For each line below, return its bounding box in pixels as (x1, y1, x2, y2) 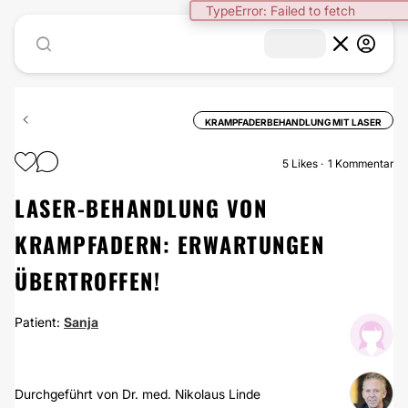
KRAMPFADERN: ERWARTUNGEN (15, 228, 324, 260)
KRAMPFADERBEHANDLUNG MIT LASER (205, 117, 382, 127)
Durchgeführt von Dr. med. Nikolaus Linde (15, 385, 260, 402)
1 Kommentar (328, 157, 393, 170)
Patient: (15, 314, 64, 330)
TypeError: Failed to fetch (206, 3, 355, 18)
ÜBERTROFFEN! (15, 264, 160, 297)
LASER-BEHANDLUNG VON (15, 191, 267, 224)
